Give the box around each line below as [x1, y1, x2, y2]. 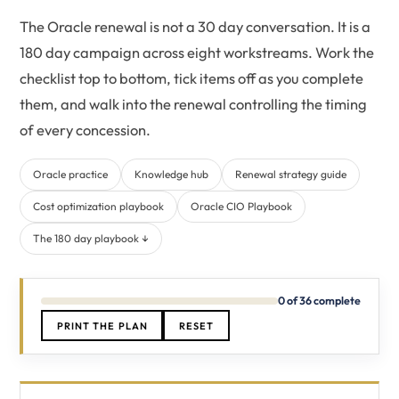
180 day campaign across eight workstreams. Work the [20, 43, 374, 61]
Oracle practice [33, 167, 108, 181]
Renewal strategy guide [235, 167, 346, 181]
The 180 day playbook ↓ [33, 232, 149, 245]
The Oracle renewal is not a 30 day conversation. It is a [20, 17, 370, 36]
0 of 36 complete [278, 293, 361, 307]
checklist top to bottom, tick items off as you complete [20, 69, 363, 87]
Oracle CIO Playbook [191, 199, 292, 213]
